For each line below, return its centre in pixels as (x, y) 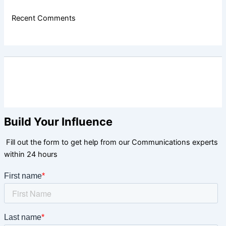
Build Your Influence (58, 122)
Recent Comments (43, 18)
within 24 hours (31, 155)
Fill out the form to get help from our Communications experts (111, 143)
